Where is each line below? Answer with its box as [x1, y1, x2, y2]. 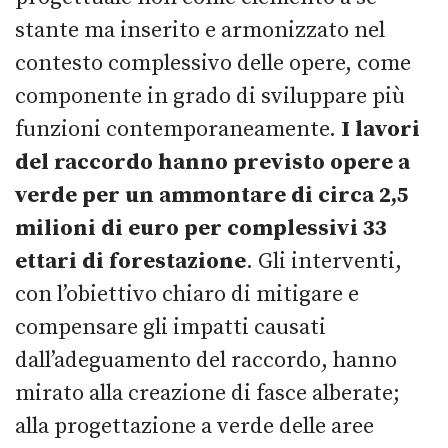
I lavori [341, 115, 420, 143]
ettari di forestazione [15, 247, 246, 275]
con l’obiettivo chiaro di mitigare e [15, 280, 359, 308]
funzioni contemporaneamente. [15, 115, 341, 143]
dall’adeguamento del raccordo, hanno [15, 346, 397, 374]
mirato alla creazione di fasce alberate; [15, 379, 400, 407]
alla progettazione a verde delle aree [15, 412, 374, 440]
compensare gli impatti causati [15, 313, 326, 341]
